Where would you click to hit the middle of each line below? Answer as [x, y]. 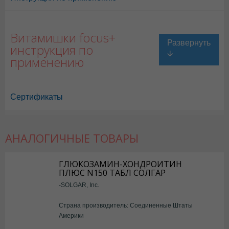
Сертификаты [37, 97]
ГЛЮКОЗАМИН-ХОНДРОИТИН [120, 164]
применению [47, 62]
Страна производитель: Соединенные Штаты [126, 205]
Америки [71, 215]
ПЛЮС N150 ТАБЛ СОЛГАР [112, 173]
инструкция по [52, 50]
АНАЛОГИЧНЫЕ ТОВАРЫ [72, 138]
